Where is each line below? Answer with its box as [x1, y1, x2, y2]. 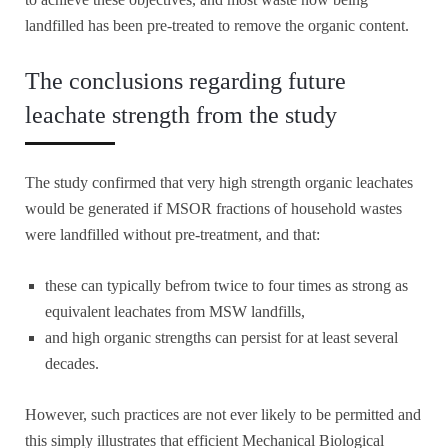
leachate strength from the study [25, 102, 337, 129]
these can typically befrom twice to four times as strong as [45, 277, 408, 295]
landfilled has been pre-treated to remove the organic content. [25, 17, 409, 35]
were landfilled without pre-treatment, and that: [25, 226, 320, 244]
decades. [45, 355, 99, 373]
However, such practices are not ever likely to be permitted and [25, 406, 421, 424]
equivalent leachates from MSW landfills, [45, 303, 305, 321]
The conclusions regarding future [25, 68, 346, 95]
